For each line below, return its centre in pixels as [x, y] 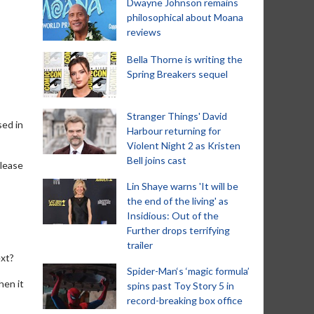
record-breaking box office [185, 300]
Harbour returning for [174, 131]
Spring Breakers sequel [177, 74]
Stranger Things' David [177, 116]
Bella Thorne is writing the [185, 59]
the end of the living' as [178, 201]
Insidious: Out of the [173, 216]
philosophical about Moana [185, 17]
